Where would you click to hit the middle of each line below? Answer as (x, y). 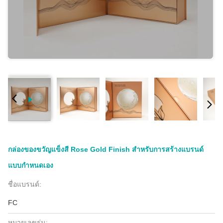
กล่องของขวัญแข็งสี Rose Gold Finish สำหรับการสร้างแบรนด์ (106, 149)
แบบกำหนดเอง (31, 165)
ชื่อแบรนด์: (25, 184)
